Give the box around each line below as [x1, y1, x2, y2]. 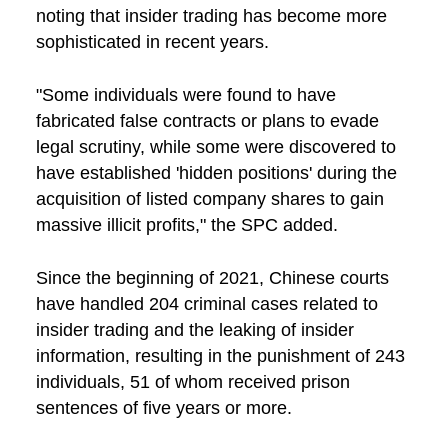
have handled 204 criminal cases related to [35, 294, 378, 315]
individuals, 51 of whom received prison [35, 372, 350, 393]
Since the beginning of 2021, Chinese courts [35, 268, 389, 289]
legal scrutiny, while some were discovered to [35, 137, 396, 158]
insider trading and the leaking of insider [35, 320, 354, 341]
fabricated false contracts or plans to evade [35, 111, 379, 132]
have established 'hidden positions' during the [35, 163, 397, 184]
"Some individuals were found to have [35, 85, 336, 106]
